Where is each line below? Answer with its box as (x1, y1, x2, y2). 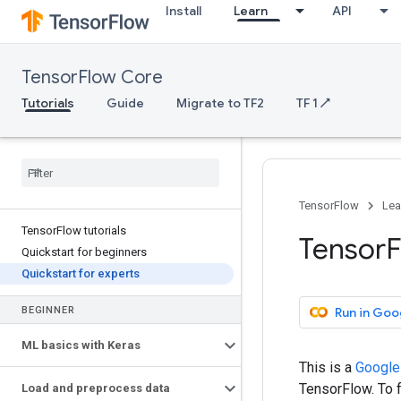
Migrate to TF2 (176, 95, 264, 111)
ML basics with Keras (21, 338, 141, 352)
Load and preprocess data (21, 381, 170, 395)
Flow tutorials (56, 224, 126, 237)
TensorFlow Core (21, 66, 163, 89)
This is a (299, 358, 355, 376)
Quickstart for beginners (21, 245, 147, 259)
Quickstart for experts (21, 267, 140, 280)
